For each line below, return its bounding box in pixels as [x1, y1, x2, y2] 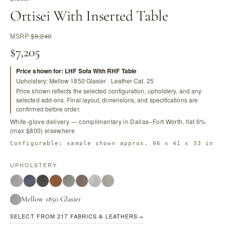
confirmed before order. [16, 104, 80, 113]
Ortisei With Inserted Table [10, 7, 168, 25]
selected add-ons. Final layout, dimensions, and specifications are [16, 95, 198, 104]
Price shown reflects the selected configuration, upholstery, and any [16, 86, 202, 95]
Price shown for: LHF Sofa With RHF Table [16, 66, 137, 75]
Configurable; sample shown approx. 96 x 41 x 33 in [10, 140, 213, 147]
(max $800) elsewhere [10, 126, 75, 135]
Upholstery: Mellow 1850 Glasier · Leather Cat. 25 [16, 76, 154, 85]
